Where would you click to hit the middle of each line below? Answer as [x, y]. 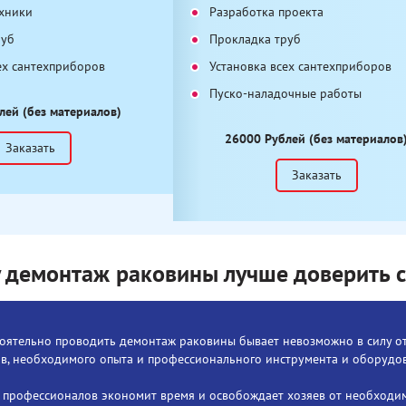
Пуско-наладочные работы [286, 93]
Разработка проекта [267, 12]
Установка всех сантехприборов [301, 66]
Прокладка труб [256, 39]
